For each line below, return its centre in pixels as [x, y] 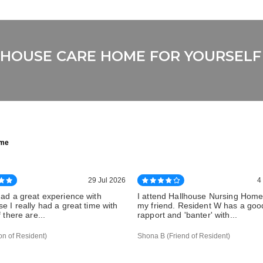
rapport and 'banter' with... [187, 215]
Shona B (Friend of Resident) [184, 236]
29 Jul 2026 [107, 181]
